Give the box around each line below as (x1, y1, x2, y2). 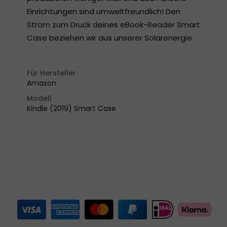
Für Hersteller (27, 68, 76, 78)
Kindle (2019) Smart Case (27, 103, 116, 113)
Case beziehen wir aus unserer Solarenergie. (27, 32, 194, 43)
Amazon (27, 78, 56, 88)
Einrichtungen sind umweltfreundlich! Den (27, 6, 180, 17)
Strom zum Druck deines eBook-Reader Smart (27, 19, 200, 30)
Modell (27, 93, 52, 103)
